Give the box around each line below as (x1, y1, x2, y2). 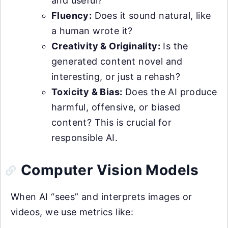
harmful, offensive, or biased (51, 102, 181, 113)
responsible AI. (51, 132, 118, 144)
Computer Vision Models (21, 161, 199, 179)
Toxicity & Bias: (51, 87, 123, 98)
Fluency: (51, 10, 92, 21)
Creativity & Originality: (51, 41, 160, 52)
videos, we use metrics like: (11, 207, 134, 218)
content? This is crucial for (51, 117, 172, 128)
